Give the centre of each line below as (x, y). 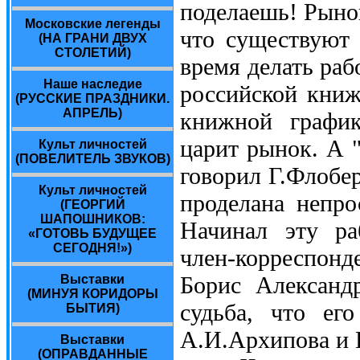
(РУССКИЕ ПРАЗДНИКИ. (92, 98)
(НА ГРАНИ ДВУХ (92, 38)
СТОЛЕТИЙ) (92, 53)
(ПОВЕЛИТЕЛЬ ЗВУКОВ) (92, 159)
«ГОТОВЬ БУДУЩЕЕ (92, 233)
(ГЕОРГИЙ (92, 205)
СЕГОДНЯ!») (92, 248)
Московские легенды (92, 24)
